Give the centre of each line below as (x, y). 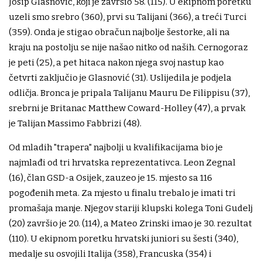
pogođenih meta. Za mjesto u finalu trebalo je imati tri (122, 193)
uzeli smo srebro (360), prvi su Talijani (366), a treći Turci (128, 17)
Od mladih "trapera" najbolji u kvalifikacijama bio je (116, 148)
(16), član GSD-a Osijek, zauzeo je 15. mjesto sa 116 (111, 178)
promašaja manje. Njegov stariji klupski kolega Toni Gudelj (131, 208)
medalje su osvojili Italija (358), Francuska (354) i (110, 254)
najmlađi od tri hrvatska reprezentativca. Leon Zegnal (122, 163)
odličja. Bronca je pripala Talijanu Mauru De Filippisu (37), (129, 93)
